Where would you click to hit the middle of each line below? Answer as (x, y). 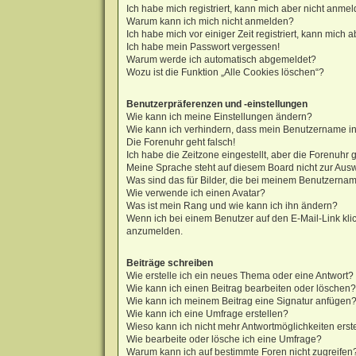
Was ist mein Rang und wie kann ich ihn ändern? (232, 205)
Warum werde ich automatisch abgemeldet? (221, 59)
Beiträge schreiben (169, 263)
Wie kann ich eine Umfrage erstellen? (207, 314)
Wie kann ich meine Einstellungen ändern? (219, 116)
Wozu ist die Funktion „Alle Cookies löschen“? (225, 72)
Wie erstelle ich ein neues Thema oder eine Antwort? (240, 276)
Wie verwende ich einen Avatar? (195, 193)
